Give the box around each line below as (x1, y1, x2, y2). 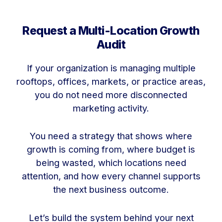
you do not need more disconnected (35, 89, 187, 100)
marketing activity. (73, 102, 149, 113)
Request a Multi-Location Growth (22, 23, 200, 38)
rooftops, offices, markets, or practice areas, (16, 75, 206, 87)
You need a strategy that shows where (30, 130, 192, 142)
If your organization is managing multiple (26, 62, 196, 73)
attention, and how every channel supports (21, 170, 201, 182)
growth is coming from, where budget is (27, 144, 195, 155)
